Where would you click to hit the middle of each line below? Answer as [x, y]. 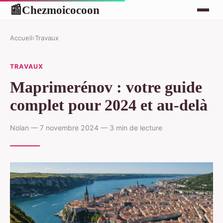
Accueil [21, 38]
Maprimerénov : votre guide [106, 87]
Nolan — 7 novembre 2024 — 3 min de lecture [86, 127]
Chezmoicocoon [61, 10]
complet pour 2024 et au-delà [109, 105]
